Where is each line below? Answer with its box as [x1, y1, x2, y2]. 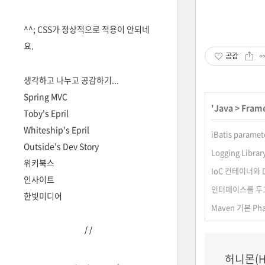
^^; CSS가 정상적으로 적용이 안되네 [24, 23, 150, 35]
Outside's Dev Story [24, 140, 99, 152]
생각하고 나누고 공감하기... [24, 74, 119, 86]
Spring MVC [24, 91, 67, 102]
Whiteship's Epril [24, 124, 89, 135]
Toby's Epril [24, 107, 69, 119]
